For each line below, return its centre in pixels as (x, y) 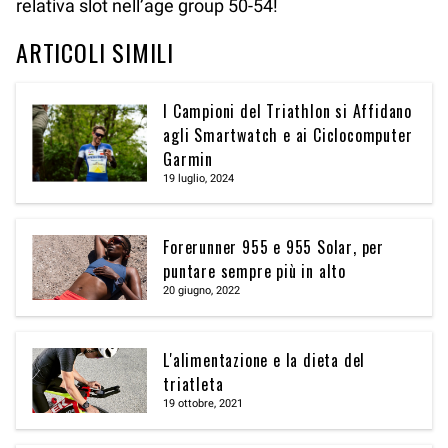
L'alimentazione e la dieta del (264, 359)
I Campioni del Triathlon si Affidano (287, 111)
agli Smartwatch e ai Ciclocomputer (288, 135)
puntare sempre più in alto (254, 271)
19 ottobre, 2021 (203, 403)
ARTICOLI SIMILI (95, 52)
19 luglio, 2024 (199, 179)
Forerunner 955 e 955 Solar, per (273, 247)
